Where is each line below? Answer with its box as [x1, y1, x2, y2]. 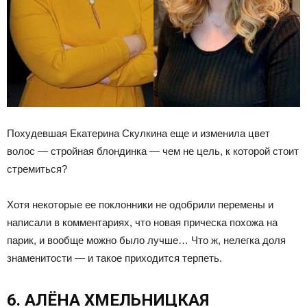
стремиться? [7, 163, 67, 175]
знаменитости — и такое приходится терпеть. [7, 252, 222, 265]
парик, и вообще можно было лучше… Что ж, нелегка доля [7, 234, 286, 247]
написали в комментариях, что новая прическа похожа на [7, 217, 278, 229]
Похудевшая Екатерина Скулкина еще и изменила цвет [7, 127, 270, 140]
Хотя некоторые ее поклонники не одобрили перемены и [7, 199, 273, 211]
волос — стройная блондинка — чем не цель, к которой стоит [7, 145, 299, 158]
